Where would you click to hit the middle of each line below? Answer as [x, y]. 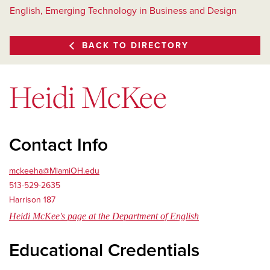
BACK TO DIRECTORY [135, 46]
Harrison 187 [32, 200]
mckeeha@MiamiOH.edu [54, 171]
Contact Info [58, 145]
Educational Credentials [104, 250]
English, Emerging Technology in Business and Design [123, 11]
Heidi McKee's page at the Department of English [104, 216]
